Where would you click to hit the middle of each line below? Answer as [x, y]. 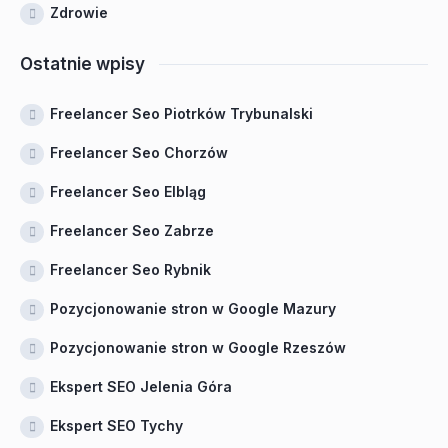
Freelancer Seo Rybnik [130, 269]
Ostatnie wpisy [82, 64]
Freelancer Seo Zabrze [132, 230]
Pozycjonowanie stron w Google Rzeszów [198, 347]
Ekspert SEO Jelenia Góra [141, 386]
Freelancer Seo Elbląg [128, 191]
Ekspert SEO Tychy [116, 425]
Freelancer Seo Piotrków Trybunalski [181, 113]
